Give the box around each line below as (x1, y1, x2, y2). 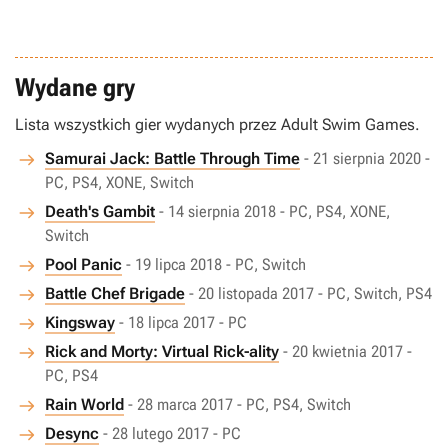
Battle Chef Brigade (45, 284, 185, 303)
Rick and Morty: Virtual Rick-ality (45, 342, 279, 361)
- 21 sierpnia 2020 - (304, 149, 430, 168)
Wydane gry (15, 73, 135, 102)
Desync (45, 424, 99, 443)
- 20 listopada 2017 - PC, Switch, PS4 (189, 284, 432, 303)
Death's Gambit (45, 202, 155, 221)
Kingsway (45, 313, 115, 332)
